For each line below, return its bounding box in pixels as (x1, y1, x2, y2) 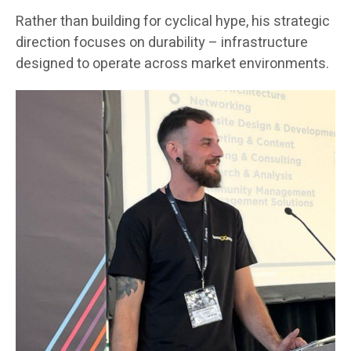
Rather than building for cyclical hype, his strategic (16, 11, 330, 33)
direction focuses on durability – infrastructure (16, 32, 308, 54)
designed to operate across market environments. (16, 53, 329, 75)
